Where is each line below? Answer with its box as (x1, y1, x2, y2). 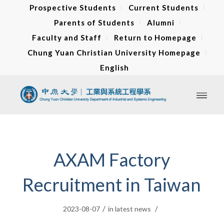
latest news (115, 204, 151, 213)
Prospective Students (29, 3, 116, 12)
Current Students (128, 3, 199, 12)
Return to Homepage (113, 33, 196, 42)
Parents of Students (53, 18, 134, 27)
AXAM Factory (53, 148, 170, 170)
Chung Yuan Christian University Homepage (27, 48, 201, 57)
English (99, 63, 129, 72)
